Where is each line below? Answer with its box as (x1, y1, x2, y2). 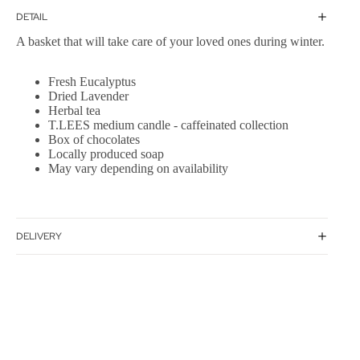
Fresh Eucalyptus (48, 75, 136, 89)
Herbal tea (48, 104, 100, 118)
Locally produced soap (48, 147, 164, 162)
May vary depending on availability (48, 162, 228, 176)
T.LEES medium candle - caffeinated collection (48, 118, 288, 133)
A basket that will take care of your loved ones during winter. (16, 35, 325, 49)
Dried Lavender (48, 89, 129, 104)
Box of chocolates (48, 133, 140, 147)
